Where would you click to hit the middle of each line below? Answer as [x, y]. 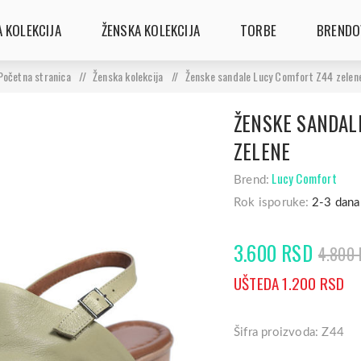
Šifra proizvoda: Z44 [289, 333]
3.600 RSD [273, 253]
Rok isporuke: [272, 203]
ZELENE [262, 151]
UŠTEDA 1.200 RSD [289, 283]
